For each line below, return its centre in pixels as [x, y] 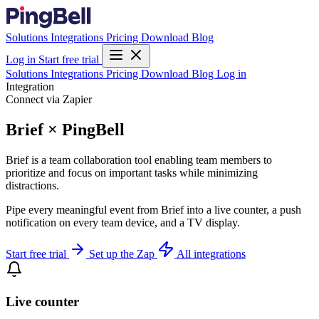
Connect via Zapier [49, 99]
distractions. [32, 185]
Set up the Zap [123, 253]
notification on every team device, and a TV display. [123, 222]
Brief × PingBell [65, 129]
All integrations [211, 253]
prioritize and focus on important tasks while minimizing [132, 172]
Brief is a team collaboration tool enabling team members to [139, 159]
